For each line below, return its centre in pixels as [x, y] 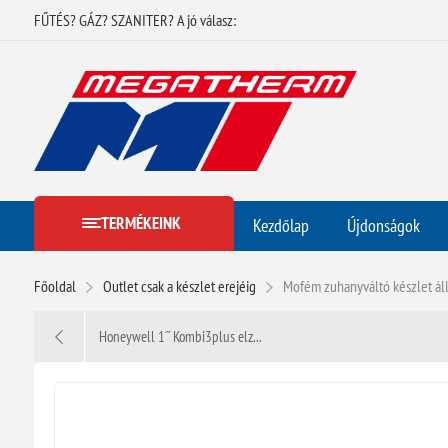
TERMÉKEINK [140, 223]
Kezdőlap [280, 225]
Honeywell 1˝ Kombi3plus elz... [180, 336]
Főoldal [54, 285]
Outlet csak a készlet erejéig [179, 285]
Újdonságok [383, 225]
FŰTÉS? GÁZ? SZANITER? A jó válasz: [134, 20]
